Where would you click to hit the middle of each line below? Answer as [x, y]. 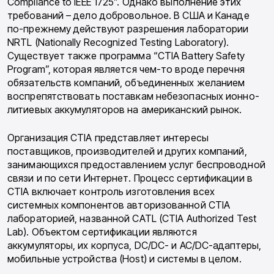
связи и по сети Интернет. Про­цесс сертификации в [130, 178]
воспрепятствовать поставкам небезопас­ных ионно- [133, 96]
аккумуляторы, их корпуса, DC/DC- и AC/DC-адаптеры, [135, 246]
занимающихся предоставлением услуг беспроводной [136, 165]
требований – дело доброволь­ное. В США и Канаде [128, 16]
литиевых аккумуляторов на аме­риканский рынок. [125, 110]
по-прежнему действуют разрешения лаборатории [128, 29]
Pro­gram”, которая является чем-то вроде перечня [126, 69]
